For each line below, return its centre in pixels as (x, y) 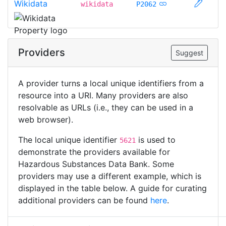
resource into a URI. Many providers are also (103, 95)
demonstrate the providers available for (94, 152)
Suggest (189, 52)
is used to (156, 139)
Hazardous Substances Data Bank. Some (96, 164)
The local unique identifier (69, 139)
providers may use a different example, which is (110, 176)
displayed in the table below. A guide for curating (112, 188)
